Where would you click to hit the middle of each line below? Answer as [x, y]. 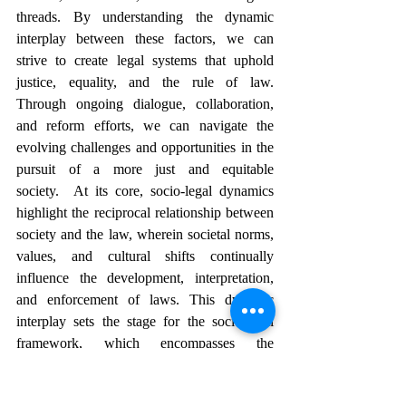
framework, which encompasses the [145, 343]
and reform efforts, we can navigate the [145, 126]
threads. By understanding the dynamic [145, 17]
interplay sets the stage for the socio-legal [145, 321]
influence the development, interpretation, [145, 278]
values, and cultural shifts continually [145, 256]
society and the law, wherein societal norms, [145, 234]
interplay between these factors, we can [145, 39]
